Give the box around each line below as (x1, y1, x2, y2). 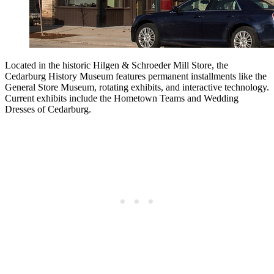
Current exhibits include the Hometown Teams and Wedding (5, 92, 239, 103)
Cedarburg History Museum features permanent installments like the (5, 70, 267, 81)
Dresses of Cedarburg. (5, 103, 91, 114)
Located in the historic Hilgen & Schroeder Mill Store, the (5, 59, 228, 70)
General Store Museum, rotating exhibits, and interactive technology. (5, 81, 269, 92)
